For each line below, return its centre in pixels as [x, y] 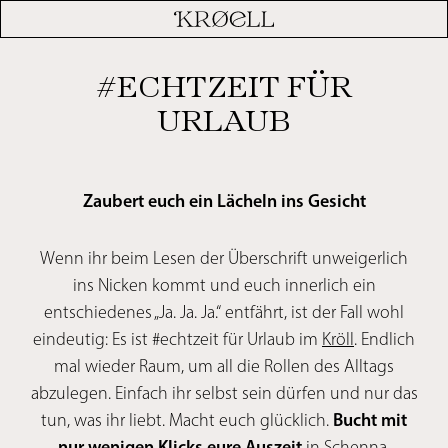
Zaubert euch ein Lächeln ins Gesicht [224, 201]
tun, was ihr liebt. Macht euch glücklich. [187, 420]
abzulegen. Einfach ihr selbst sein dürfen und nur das [224, 393]
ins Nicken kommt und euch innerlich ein [224, 285]
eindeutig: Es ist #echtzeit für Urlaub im [177, 339]
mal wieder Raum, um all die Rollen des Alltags [224, 366]
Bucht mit [370, 420]
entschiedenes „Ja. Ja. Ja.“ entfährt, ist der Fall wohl [224, 312]
